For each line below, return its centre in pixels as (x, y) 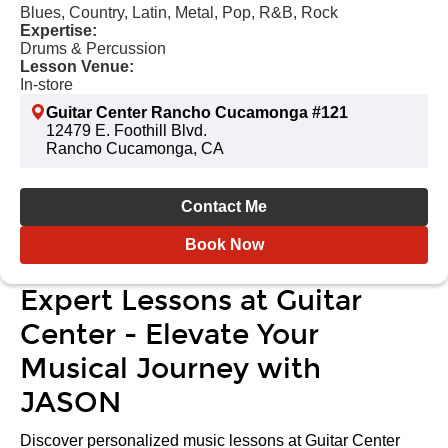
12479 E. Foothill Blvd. (126, 130)
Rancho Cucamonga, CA (135, 148)
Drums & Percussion (93, 48)
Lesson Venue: (77, 66)
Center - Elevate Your (169, 335)
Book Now (224, 244)
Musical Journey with (170, 369)
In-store (46, 84)
